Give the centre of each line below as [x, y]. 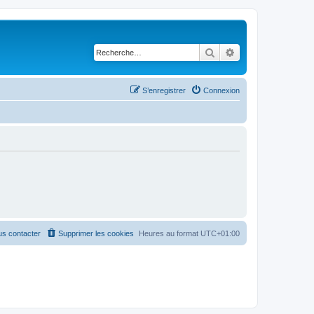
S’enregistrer [164, 90]
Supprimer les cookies [96, 233]
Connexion [221, 90]
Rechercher [239, 52]
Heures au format [170, 233]
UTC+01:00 [220, 233]
